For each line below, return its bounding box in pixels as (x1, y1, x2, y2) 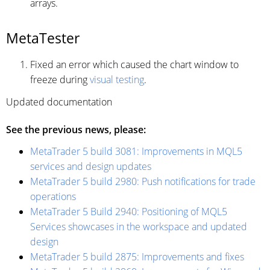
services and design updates (30, 160, 151, 173)
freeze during (30, 73, 90, 86)
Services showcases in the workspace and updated (30, 220, 247, 233)
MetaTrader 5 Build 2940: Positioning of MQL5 (30, 205, 227, 218)
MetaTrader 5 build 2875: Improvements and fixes (30, 250, 244, 263)
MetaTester (6, 28, 80, 48)
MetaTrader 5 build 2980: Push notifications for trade (30, 175, 256, 188)
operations (30, 190, 76, 203)
